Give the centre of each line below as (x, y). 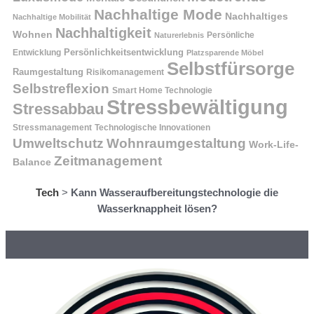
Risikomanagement (125, 73)
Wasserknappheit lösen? (157, 209)
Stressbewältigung (197, 107)
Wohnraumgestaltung (176, 143)
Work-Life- (274, 145)
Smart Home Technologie (162, 91)
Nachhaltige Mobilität (52, 17)
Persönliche (231, 35)
